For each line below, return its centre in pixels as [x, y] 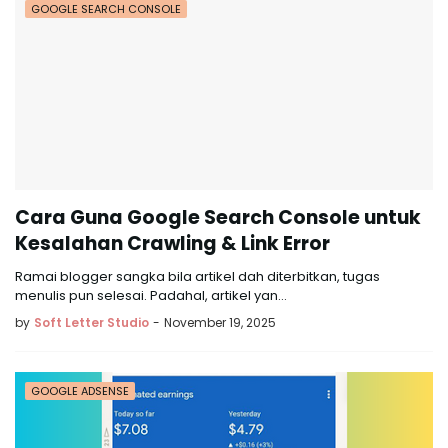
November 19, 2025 [220, 322]
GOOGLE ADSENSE [80, 391]
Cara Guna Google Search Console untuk [218, 217]
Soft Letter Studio [91, 322]
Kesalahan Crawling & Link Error [172, 243]
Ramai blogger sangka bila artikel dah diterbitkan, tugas [197, 276]
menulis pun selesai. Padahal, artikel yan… [151, 295]
